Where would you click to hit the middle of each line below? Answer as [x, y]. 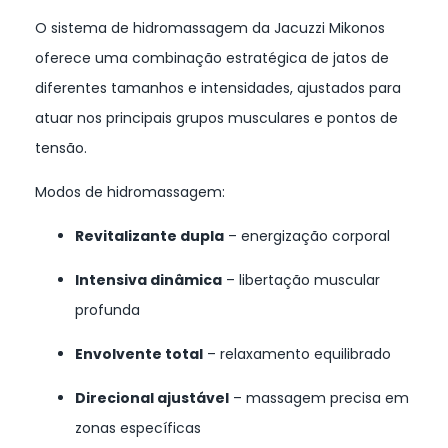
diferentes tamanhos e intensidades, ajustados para [218, 88]
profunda [107, 310]
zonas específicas [138, 428]
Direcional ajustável [152, 398]
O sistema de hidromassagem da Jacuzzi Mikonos [210, 28]
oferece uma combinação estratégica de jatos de [212, 58]
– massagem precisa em [319, 398]
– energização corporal [307, 236]
